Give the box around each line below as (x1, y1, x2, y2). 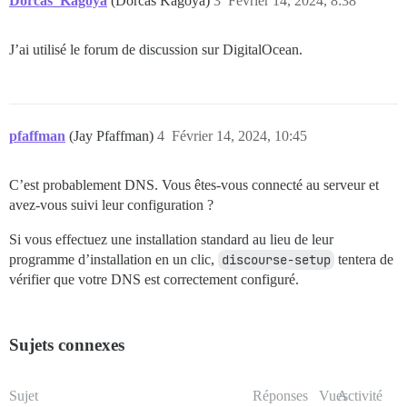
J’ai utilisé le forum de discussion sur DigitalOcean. (9, 41, 303, 57)
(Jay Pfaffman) (69, 127, 157, 144)
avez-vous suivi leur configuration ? (9, 196, 213, 213)
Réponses (253, 387, 308, 403)
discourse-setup (222, 251, 331, 268)
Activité (336, 387, 382, 403)
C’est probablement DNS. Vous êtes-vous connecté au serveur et (9, 176, 379, 193)
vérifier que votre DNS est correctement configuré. (9, 271, 299, 287)
